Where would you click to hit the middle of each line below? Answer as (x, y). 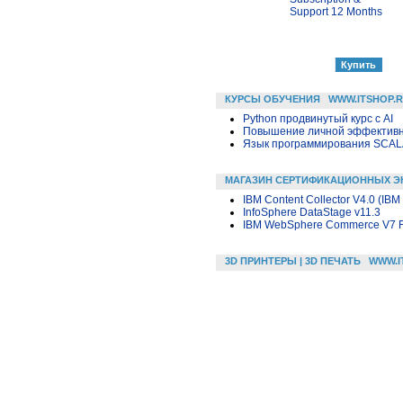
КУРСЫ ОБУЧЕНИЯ (273, 99)
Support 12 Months (336, 11)
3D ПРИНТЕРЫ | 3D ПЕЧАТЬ (293, 260)
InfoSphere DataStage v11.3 (312, 212)
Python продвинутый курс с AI (318, 118)
